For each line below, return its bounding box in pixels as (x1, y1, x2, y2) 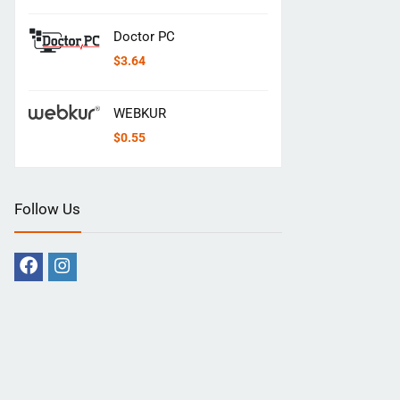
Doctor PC (113, 28, 175, 45)
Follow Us (14, 199, 80, 218)
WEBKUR (113, 104, 166, 121)
